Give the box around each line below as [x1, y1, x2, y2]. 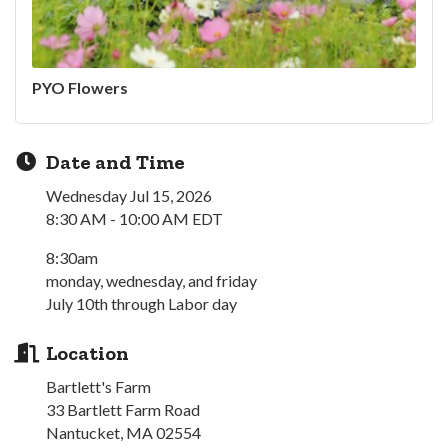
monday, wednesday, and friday [46, 270, 257, 290]
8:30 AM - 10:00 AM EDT [46, 208, 223, 228]
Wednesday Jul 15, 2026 [46, 185, 212, 205]
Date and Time [46, 149, 185, 174]
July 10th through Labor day [46, 293, 237, 313]
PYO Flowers [32, 77, 128, 97]
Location [46, 340, 129, 365]
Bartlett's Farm [46, 376, 151, 396]
